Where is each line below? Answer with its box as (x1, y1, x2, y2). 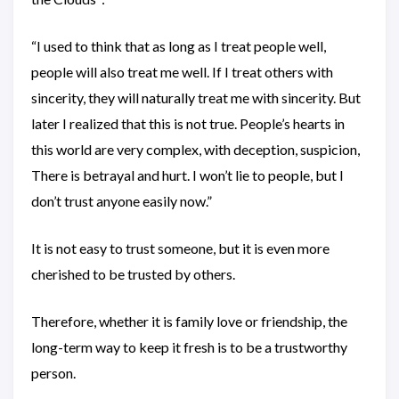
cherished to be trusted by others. (31, 265, 235, 282)
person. (31, 364, 76, 381)
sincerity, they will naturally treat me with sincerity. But (31, 89, 361, 106)
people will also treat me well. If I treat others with (31, 63, 333, 80)
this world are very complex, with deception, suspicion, (31, 141, 360, 158)
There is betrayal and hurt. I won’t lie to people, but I (31, 167, 344, 183)
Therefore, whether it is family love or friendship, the (31, 313, 347, 330)
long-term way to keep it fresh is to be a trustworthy (31, 338, 347, 355)
